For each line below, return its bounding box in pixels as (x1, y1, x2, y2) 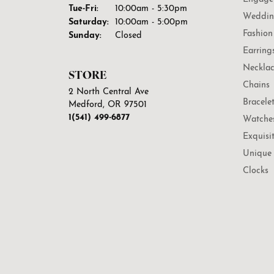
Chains (243, 81, 270, 91)
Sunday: (68, 31, 102, 41)
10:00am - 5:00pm (115, 18, 188, 28)
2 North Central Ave (68, 87, 149, 97)
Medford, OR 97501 (68, 100, 147, 110)
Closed (115, 31, 142, 41)
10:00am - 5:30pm (115, 4, 187, 14)
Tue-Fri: (68, 4, 98, 14)
